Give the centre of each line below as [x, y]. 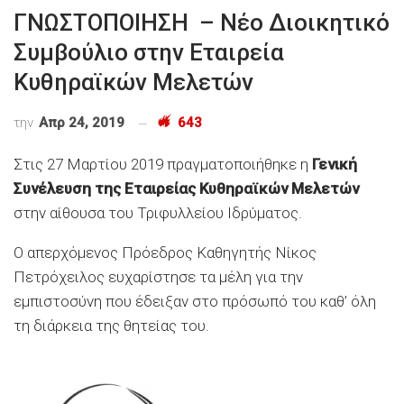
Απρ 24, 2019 [82, 123]
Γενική [335, 165]
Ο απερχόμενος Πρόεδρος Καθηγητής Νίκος [165, 253]
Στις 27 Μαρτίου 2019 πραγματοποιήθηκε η [163, 165]
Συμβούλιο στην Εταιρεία [149, 53]
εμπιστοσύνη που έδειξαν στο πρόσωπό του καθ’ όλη [195, 302]
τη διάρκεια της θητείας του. [111, 326]
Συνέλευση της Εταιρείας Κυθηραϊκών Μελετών [186, 189]
